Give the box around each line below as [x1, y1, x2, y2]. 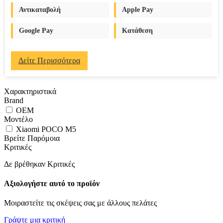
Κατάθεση [122, 26, 153, 34]
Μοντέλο [4, 114, 33, 123]
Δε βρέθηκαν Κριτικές [4, 159, 75, 168]
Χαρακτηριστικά [4, 87, 56, 96]
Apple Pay [122, 5, 153, 13]
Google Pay [19, 26, 53, 34]
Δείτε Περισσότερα [18, 56, 80, 65]
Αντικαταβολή [19, 5, 61, 13]
